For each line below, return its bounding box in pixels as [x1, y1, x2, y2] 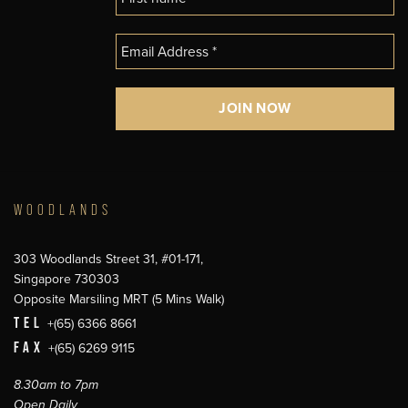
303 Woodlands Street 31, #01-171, [14, 250, 203, 267]
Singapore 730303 [14, 270, 119, 287]
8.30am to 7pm [14, 376, 98, 393]
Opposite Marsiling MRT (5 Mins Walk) [14, 291, 224, 307]
